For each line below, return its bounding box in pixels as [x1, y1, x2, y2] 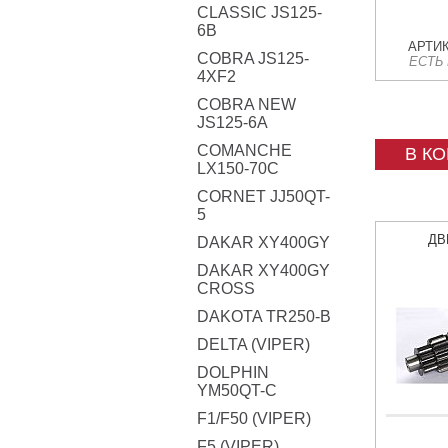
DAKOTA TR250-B [197, 308, 331, 325]
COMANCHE [197, 142, 292, 159]
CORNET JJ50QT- [197, 188, 330, 205]
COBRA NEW [197, 96, 296, 113]
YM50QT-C [197, 382, 277, 399]
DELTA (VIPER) [197, 336, 310, 353]
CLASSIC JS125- [197, 4, 322, 21]
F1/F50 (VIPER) [197, 410, 311, 427]
